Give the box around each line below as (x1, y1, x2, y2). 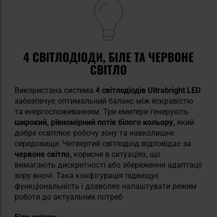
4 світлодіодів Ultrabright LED (95, 85, 201, 95)
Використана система (15, 85, 95, 95)
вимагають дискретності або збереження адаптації (15, 160, 202, 170)
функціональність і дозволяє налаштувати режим (15, 181, 197, 191)
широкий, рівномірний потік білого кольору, (15, 117, 175, 127)
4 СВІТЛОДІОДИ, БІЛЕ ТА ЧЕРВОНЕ (23, 47, 194, 65)
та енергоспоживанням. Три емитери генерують (15, 107, 188, 116)
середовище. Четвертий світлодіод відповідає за (15, 139, 191, 148)
